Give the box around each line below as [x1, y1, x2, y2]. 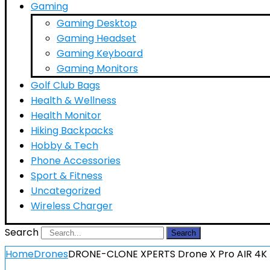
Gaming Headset [57, 31, 136, 45]
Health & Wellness [31, 93, 116, 107]
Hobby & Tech [31, 139, 98, 152]
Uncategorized [31, 184, 101, 198]
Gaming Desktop [57, 16, 137, 30]
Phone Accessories [31, 154, 121, 168]
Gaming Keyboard [57, 46, 143, 60]
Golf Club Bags [31, 78, 100, 92]
